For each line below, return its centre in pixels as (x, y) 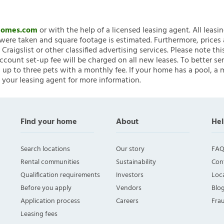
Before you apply (46, 188)
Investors (129, 175)
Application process (50, 201)
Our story (130, 149)
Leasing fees (39, 214)
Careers (127, 201)
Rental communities (50, 162)
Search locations (45, 149)
